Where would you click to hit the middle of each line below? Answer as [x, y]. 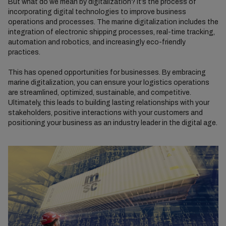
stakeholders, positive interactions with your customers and [105, 113]
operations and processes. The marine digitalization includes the [113, 22]
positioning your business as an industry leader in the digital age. [112, 123]
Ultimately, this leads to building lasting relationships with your [108, 103]
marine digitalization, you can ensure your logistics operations [108, 82]
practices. [24, 52]
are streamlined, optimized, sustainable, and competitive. [99, 93]
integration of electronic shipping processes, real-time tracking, [111, 32]
